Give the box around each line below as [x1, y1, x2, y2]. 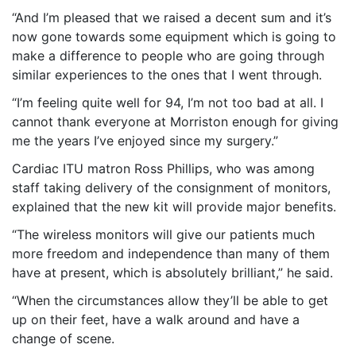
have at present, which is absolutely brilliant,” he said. [12, 264, 333, 281]
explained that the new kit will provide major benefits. [12, 198, 336, 215]
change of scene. [12, 330, 114, 346]
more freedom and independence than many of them [12, 245, 330, 261]
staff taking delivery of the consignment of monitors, [12, 179, 331, 195]
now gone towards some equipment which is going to [12, 28, 336, 44]
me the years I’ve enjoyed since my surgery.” [12, 132, 278, 149]
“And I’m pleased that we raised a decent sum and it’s [12, 9, 331, 25]
